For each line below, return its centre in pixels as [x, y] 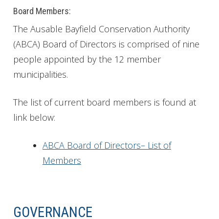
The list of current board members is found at [104, 102]
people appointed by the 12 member [87, 59]
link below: [34, 117]
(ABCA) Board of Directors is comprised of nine [106, 44]
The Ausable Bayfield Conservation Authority [101, 29]
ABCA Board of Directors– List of [107, 145]
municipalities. [42, 75]
